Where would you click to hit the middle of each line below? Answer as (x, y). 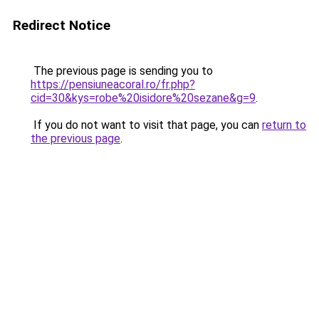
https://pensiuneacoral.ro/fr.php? (113, 84)
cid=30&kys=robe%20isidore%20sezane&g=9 (143, 98)
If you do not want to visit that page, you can (146, 125)
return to (284, 125)
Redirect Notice (62, 25)
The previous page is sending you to (122, 71)
